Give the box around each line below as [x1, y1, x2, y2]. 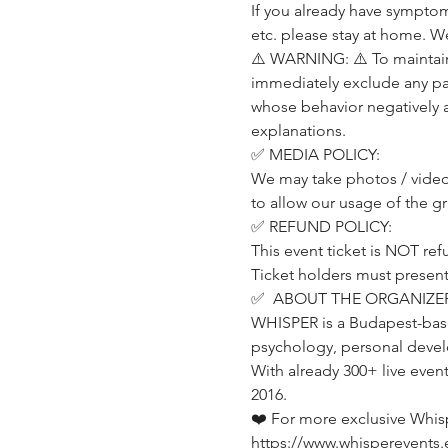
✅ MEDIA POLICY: [250, 144, 380, 164]
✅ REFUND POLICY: [250, 216, 392, 236]
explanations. [250, 120, 346, 140]
